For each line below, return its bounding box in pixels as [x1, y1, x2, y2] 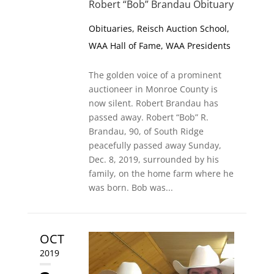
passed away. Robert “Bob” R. [88, 111, 209, 124]
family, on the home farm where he [88, 168, 234, 180]
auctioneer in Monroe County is [88, 83, 218, 95]
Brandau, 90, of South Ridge [88, 125, 204, 138]
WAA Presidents [165, 40, 231, 52]
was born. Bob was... [88, 182, 173, 194]
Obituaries [88, 23, 132, 35]
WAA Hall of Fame [88, 40, 161, 52]
